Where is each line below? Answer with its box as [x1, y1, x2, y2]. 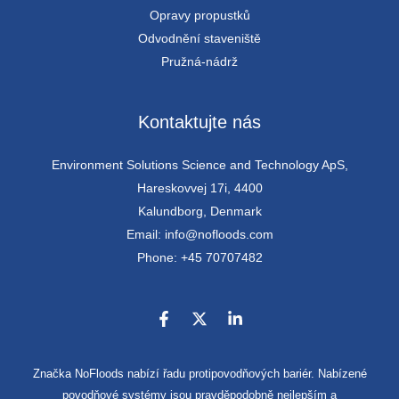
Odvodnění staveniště [138, 31, 261, 46]
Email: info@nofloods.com [126, 227, 273, 242]
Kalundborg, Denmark [137, 204, 262, 219]
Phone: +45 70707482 [136, 250, 263, 265]
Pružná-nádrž [161, 54, 238, 69]
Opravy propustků [149, 8, 250, 23]
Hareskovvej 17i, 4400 [136, 181, 263, 196]
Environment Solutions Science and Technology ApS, [51, 158, 348, 173]
